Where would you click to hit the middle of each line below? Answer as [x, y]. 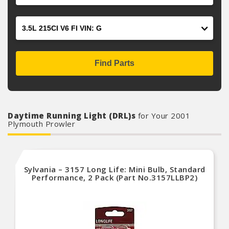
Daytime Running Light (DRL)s [73, 116]
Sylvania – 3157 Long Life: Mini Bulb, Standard [114, 169]
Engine [29, 22]
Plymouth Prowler [41, 124]
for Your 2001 [164, 116]
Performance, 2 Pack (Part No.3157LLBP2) [114, 177]
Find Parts [114, 63]
